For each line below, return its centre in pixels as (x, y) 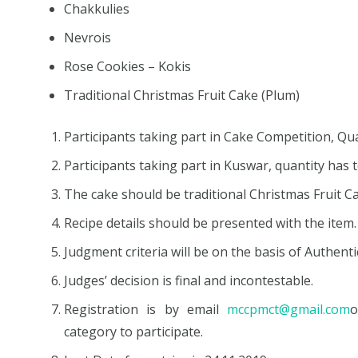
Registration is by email (145, 309)
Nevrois (88, 37)
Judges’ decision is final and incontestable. (189, 280)
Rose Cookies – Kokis (128, 66)
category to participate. (134, 331)
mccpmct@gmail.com (288, 309)
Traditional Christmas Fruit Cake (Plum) (182, 95)
